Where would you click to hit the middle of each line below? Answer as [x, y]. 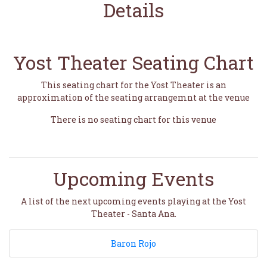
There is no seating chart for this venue [133, 119]
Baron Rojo [133, 243]
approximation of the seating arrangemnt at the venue [133, 97]
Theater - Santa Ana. [133, 214]
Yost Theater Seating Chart [133, 62]
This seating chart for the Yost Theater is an [133, 85]
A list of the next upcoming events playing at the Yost [133, 201]
